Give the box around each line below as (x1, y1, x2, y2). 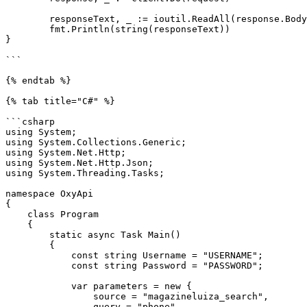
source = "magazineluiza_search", (5, 291, 93, 302)
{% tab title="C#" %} (5, 96, 115, 106)
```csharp (5, 116, 55, 127)
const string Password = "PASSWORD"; (5, 260, 71, 271)
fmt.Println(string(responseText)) (5, 24, 49, 34)
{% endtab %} (5, 75, 71, 86)
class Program (5, 209, 27, 219)
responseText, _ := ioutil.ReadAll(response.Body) (5, 14, 49, 24)
